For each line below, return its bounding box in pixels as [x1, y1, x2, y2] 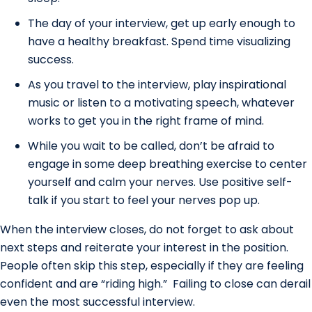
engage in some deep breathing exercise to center [28, 155, 307, 172]
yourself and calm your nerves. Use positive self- [28, 173, 292, 190]
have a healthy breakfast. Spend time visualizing [28, 33, 290, 49]
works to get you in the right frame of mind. [28, 112, 264, 129]
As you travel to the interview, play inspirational [28, 76, 286, 93]
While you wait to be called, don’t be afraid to [28, 137, 274, 154]
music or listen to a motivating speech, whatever [28, 94, 295, 111]
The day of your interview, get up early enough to [28, 15, 295, 31]
